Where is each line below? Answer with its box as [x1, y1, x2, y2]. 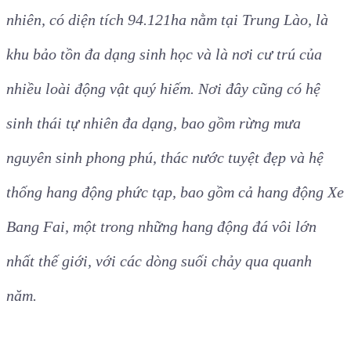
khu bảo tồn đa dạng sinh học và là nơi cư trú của [6, 45, 322, 63]
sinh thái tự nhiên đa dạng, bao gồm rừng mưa [6, 114, 301, 132]
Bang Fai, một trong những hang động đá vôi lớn [6, 218, 317, 236]
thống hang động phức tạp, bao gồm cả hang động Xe [6, 183, 344, 201]
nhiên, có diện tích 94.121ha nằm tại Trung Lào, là [6, 11, 328, 29]
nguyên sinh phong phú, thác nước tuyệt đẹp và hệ [6, 149, 324, 167]
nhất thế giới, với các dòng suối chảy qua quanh [6, 252, 312, 270]
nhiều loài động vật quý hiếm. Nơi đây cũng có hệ [6, 80, 320, 98]
